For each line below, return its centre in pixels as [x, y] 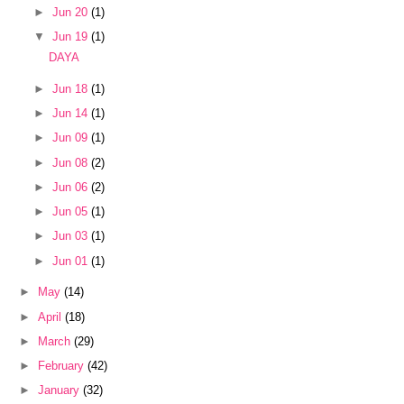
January [61, 390]
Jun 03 [71, 236]
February [63, 366]
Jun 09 [71, 138]
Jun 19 [71, 37]
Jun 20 [71, 13]
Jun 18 [71, 88]
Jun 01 [71, 261]
